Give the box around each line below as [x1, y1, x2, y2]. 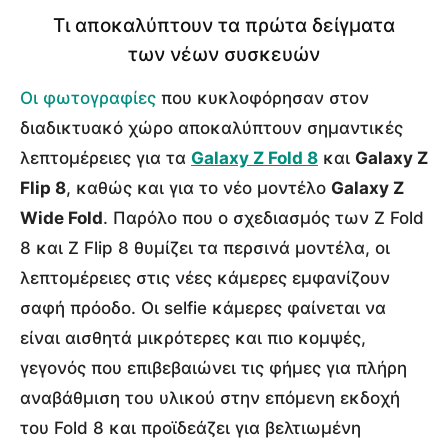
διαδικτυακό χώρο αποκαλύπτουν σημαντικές [20, 117, 403, 138]
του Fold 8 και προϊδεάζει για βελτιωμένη [20, 417, 361, 438]
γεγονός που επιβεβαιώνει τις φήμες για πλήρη [20, 357, 407, 378]
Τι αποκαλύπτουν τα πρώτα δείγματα [53, 13, 395, 37]
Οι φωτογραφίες [20, 87, 156, 108]
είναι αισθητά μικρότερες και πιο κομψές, [20, 327, 366, 348]
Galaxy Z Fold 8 [191, 147, 318, 168]
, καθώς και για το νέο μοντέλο [66, 177, 331, 198]
